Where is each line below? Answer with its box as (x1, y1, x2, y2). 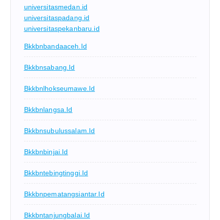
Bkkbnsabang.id (24, 63, 75, 72)
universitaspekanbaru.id (24, 25, 100, 33)
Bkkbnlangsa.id (24, 106, 73, 114)
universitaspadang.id (24, 14, 90, 22)
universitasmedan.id (24, 3, 88, 11)
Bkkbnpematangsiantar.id (24, 190, 105, 198)
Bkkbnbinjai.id (24, 148, 68, 156)
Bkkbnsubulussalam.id (24, 127, 95, 135)
